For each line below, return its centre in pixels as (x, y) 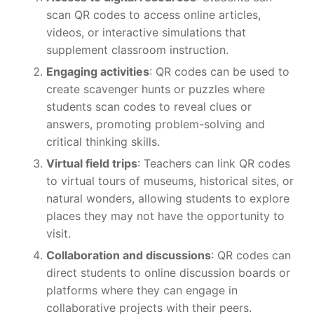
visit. (59, 233)
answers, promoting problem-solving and (156, 124)
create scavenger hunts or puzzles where (156, 89)
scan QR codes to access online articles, (153, 14)
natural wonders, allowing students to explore (168, 198)
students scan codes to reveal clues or (149, 106)
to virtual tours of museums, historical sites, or (170, 180)
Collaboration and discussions (129, 255)
